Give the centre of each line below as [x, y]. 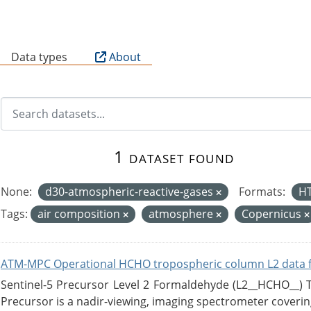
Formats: [262, 191]
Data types [39, 57]
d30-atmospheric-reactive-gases [131, 191]
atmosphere [182, 213]
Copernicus [273, 213]
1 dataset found [174, 156]
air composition [80, 213]
